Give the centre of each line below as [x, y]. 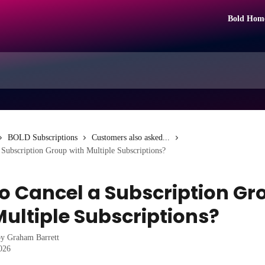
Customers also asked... [131, 138]
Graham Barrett [33, 237]
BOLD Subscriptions [43, 138]
